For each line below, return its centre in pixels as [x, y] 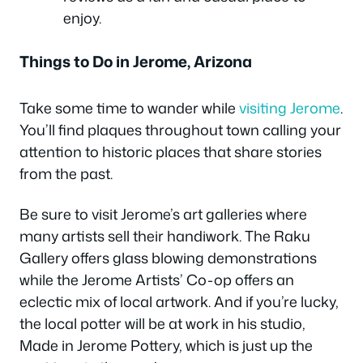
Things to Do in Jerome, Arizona [136, 62]
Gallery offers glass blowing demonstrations [168, 257]
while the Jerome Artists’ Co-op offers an [157, 279]
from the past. [68, 174]
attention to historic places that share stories [171, 152]
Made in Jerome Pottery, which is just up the [166, 345]
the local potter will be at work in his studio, [162, 323]
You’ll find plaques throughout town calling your [180, 130]
